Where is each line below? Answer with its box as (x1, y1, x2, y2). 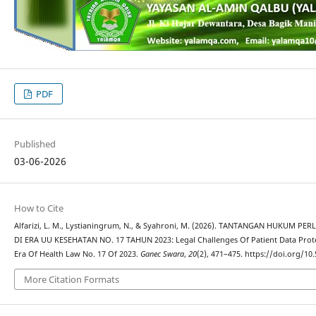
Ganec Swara (140, 249, 184, 260)
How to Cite (13, 202, 63, 215)
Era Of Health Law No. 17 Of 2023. (13, 249, 140, 260)
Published (13, 138, 56, 151)
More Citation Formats (23, 272, 119, 286)
